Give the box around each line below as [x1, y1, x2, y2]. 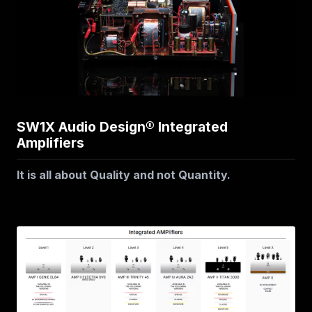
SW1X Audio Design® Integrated [17, 118, 228, 135]
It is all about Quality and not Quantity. [17, 168, 231, 182]
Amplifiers [17, 134, 84, 151]
